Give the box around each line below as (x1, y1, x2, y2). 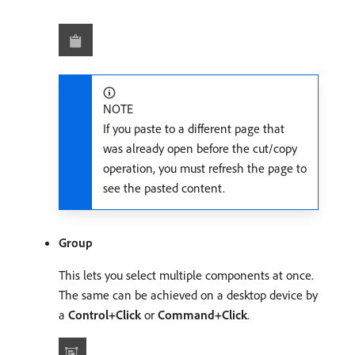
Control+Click (68, 307, 141, 323)
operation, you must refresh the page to (103, 160, 307, 177)
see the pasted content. (103, 180, 225, 197)
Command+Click (158, 307, 247, 323)
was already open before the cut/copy (103, 140, 297, 157)
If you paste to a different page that (103, 120, 284, 137)
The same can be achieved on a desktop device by (59, 287, 318, 303)
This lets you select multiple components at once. (59, 267, 314, 284)
